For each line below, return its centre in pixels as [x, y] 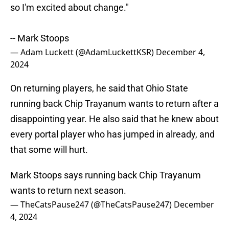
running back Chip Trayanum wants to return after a [114, 104]
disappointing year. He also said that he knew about [114, 119]
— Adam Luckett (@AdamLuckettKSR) [83, 52]
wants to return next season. [68, 191]
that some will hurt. [49, 150]
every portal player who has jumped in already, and [112, 134]
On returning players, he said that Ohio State [99, 88]
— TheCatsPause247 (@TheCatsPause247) [92, 205]
